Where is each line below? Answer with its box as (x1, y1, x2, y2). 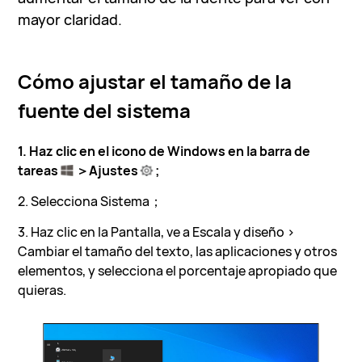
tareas (18, 161, 61, 179)
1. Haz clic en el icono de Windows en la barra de (18, 141, 311, 160)
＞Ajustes (73, 161, 141, 179)
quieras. (18, 280, 67, 299)
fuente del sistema (18, 96, 192, 124)
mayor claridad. (18, 9, 123, 29)
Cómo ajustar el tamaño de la (18, 67, 293, 95)
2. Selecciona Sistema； (18, 192, 163, 210)
